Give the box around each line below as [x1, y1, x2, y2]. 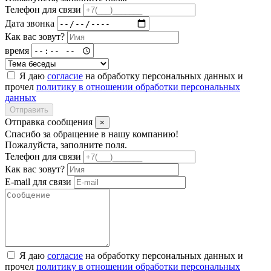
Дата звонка [5, 18, 54, 28]
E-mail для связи [5, 177, 71, 188]
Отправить [10, 105, 48, 115]
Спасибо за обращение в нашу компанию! [5, 129, 178, 140]
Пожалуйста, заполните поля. [5, 140, 127, 151]
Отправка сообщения [5, 117, 95, 128]
